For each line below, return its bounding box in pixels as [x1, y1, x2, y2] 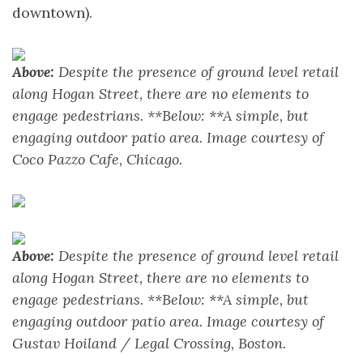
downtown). [12, 3, 92, 22]
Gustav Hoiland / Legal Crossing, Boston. [12, 334, 286, 352]
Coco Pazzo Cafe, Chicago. [12, 150, 182, 169]
